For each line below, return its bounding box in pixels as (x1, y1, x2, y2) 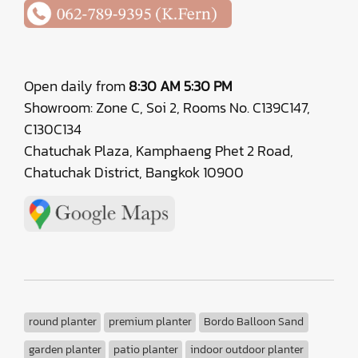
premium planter (108, 313, 192, 331)
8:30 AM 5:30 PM (129, 75, 233, 97)
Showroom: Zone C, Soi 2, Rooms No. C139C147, (24, 97, 310, 119)
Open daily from (24, 75, 129, 97)
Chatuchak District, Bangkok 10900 (24, 161, 244, 184)
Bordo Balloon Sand (203, 313, 304, 331)
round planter (28, 313, 97, 331)
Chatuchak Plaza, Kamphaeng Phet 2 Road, (24, 140, 293, 162)
